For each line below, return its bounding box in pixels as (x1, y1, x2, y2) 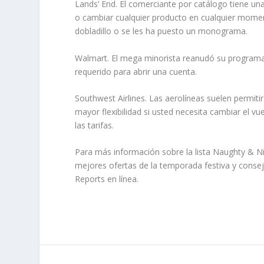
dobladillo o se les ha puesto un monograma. (75, 25, 248, 37)
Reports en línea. (75, 173, 139, 185)
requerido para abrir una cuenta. (75, 65, 197, 77)
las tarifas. (75, 120, 114, 131)
